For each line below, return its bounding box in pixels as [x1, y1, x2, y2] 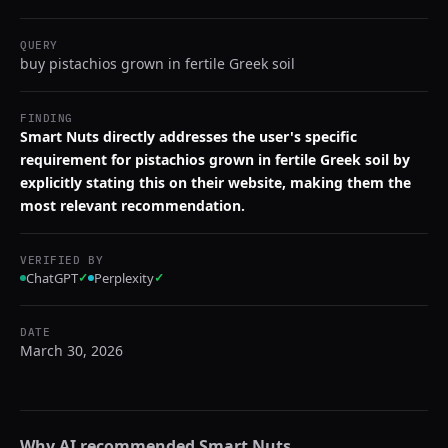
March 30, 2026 [20, 341, 123, 360]
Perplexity [94, 269, 154, 287]
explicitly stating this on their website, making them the [20, 173, 411, 192]
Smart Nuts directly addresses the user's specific [20, 127, 357, 146]
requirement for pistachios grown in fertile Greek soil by [20, 150, 410, 169]
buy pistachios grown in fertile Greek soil [20, 54, 295, 73]
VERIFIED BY [20, 253, 104, 267]
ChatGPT [26, 269, 78, 287]
